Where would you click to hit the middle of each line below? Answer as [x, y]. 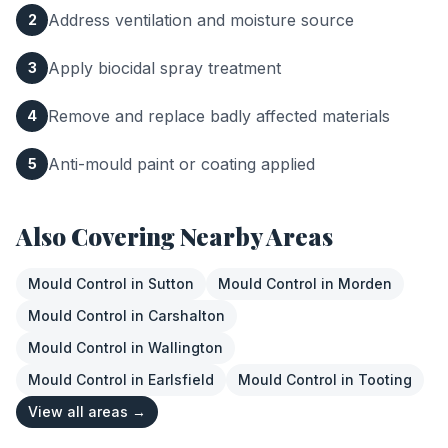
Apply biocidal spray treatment [164, 68]
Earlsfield [181, 379]
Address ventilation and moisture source [201, 20]
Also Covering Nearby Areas [174, 236]
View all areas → [87, 411]
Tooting [385, 379]
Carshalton [186, 315]
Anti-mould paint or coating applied [181, 164]
